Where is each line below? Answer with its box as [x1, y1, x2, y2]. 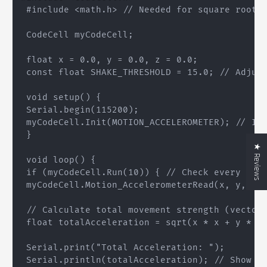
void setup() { [21, 92, 102, 103]
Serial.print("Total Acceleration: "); [21, 243, 225, 253]
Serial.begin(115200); [21, 105, 139, 116]
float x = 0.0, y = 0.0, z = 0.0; [21, 55, 198, 66]
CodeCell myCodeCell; [21, 30, 134, 41]
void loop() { [21, 155, 97, 166]
